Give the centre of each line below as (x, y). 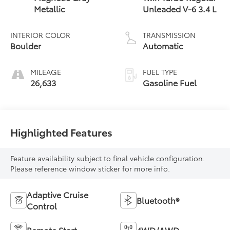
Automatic (163, 45)
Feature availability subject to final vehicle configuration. (108, 158)
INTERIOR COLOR (41, 35)
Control (42, 205)
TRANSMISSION (169, 35)
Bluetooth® (158, 200)
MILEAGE (46, 72)
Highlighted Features (62, 132)
